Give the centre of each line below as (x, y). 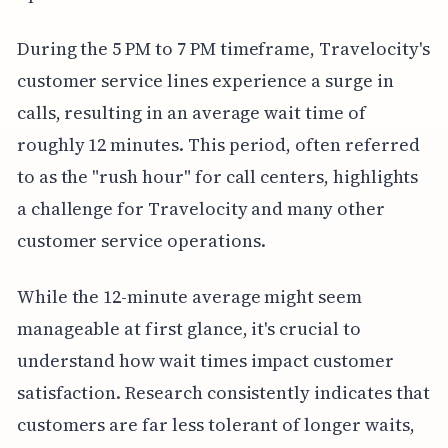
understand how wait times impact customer (205, 360)
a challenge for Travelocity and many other (200, 208)
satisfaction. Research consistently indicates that (223, 392)
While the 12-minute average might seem (189, 296)
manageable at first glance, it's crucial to (188, 328)
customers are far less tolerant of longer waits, (215, 424)
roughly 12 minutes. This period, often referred (218, 144)
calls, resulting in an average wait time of (191, 112)
